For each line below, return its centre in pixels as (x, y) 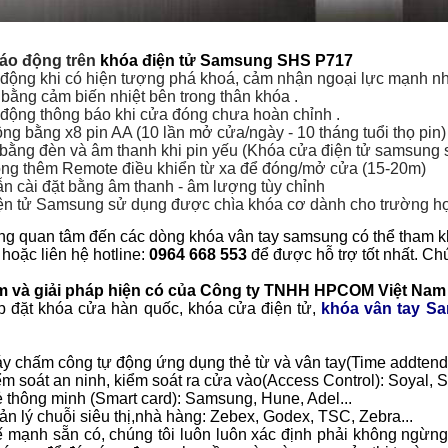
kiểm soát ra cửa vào (187, 381)
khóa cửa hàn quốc (108, 309)
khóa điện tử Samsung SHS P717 (226, 61)
